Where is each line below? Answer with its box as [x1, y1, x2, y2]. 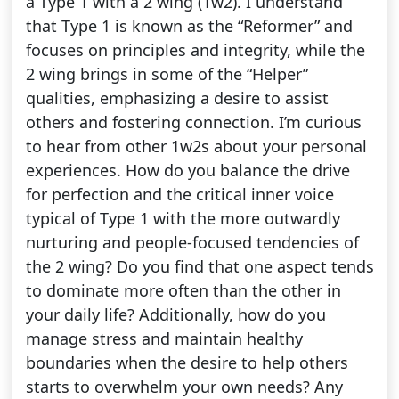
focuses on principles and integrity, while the [25, 39, 365, 61]
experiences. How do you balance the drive [25, 159, 350, 182]
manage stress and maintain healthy [25, 328, 303, 350]
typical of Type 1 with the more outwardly [25, 208, 340, 230]
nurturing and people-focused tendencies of [25, 232, 359, 254]
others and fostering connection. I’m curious [25, 111, 362, 134]
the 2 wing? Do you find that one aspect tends [25, 256, 374, 278]
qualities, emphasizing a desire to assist [25, 87, 329, 110]
